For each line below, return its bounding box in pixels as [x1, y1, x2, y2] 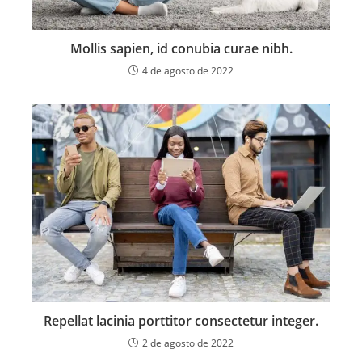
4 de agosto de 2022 [142, 63, 234, 78]
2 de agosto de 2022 [142, 335, 234, 350]
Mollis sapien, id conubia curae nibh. [69, 39, 293, 57]
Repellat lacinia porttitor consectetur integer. [44, 311, 318, 330]
